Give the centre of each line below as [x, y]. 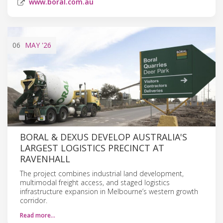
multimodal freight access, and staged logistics [95, 182]
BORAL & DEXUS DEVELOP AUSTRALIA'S [104, 137]
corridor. [34, 200]
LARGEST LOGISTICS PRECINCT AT [92, 148]
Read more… [38, 215]
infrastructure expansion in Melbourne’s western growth [109, 191]
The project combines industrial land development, [102, 173]
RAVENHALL [45, 159]
